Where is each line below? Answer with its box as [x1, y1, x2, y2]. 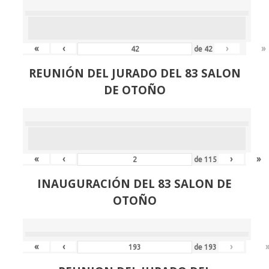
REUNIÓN [28, 65, 84, 81]
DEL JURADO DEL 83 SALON [83, 65, 241, 81]
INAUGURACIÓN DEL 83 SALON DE [37, 176, 232, 192]
